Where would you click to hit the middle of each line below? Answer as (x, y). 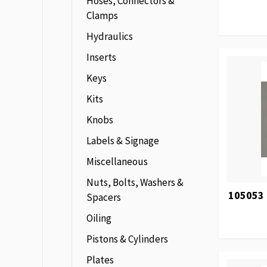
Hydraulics (110, 36)
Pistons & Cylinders (127, 239)
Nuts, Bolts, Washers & (135, 182)
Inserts (101, 57)
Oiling (99, 218)
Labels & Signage (123, 141)
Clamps (102, 15)
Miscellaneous (117, 162)
